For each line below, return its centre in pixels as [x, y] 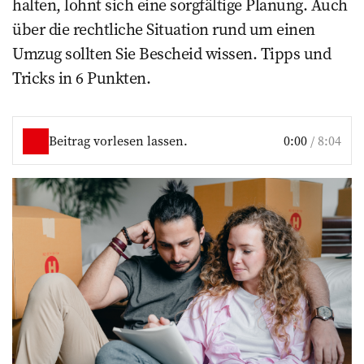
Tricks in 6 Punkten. [83, 78]
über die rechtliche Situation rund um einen [164, 29]
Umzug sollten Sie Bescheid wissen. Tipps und [171, 54]
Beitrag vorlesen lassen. [118, 141]
